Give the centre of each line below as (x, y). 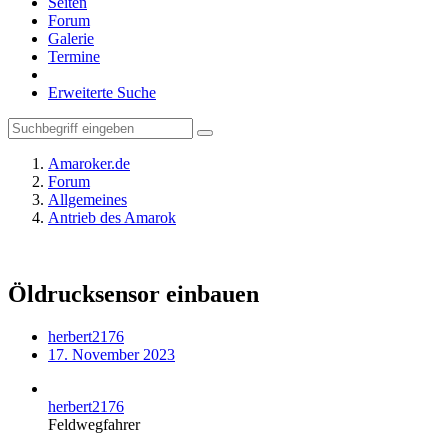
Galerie (71, 38)
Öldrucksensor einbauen (133, 293)
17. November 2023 (111, 354)
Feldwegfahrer (94, 424)
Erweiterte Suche (102, 92)
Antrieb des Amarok (112, 217)
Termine (74, 56)
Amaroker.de (89, 163)
